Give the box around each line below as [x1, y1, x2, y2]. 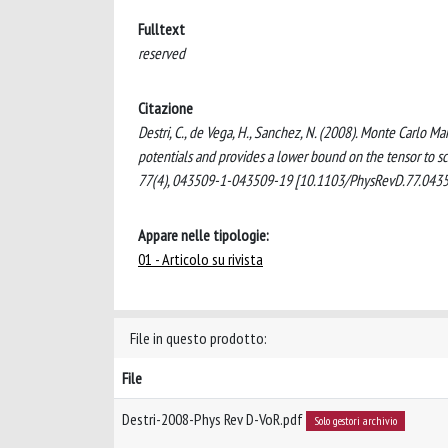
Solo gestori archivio [313, 413, 397, 428]
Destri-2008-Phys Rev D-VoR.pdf [122, 409, 306, 429]
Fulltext [138, 19, 185, 39]
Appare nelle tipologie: [138, 225, 269, 245]
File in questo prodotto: [130, 328, 267, 348]
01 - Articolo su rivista [138, 249, 263, 269]
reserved [138, 43, 185, 63]
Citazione [138, 98, 193, 118]
